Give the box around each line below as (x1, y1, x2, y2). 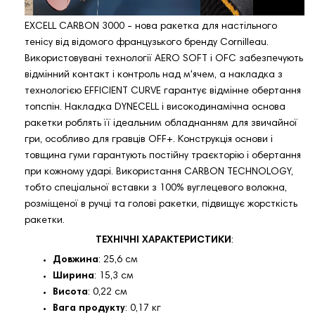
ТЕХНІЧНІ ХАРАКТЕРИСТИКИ (96, 236, 231, 246)
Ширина (53, 271, 94, 282)
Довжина (53, 255, 98, 266)
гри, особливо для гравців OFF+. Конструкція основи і (25, 135, 273, 146)
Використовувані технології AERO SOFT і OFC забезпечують (25, 54, 303, 65)
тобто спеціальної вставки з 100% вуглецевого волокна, (25, 184, 287, 194)
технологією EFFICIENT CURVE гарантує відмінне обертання (25, 86, 301, 97)
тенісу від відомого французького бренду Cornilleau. (25, 38, 269, 49)
